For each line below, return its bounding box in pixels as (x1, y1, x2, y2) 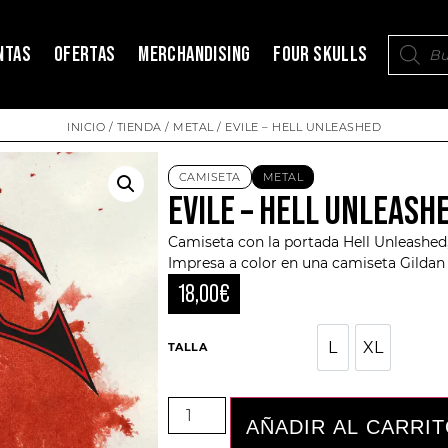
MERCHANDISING (138, 44, 251, 66)
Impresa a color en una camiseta (167, 253, 400, 272)
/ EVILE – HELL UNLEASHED (213, 120, 381, 135)
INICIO (67, 120, 105, 135)
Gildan (399, 253, 445, 272)
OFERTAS (53, 44, 116, 66)
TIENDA (116, 120, 162, 135)
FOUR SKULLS (273, 44, 368, 66)
